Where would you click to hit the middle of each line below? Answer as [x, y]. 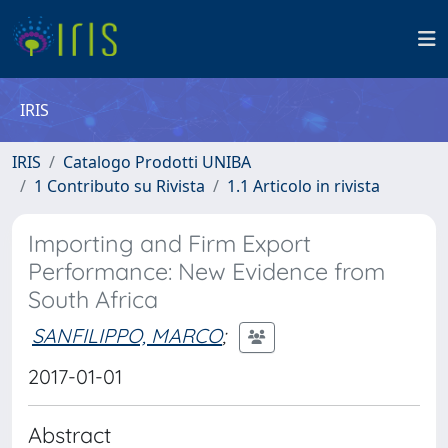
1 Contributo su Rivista [119, 186]
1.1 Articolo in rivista [303, 186]
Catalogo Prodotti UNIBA [157, 162]
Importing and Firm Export [169, 243]
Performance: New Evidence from [206, 271]
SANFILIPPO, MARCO [127, 335]
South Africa [93, 299]
